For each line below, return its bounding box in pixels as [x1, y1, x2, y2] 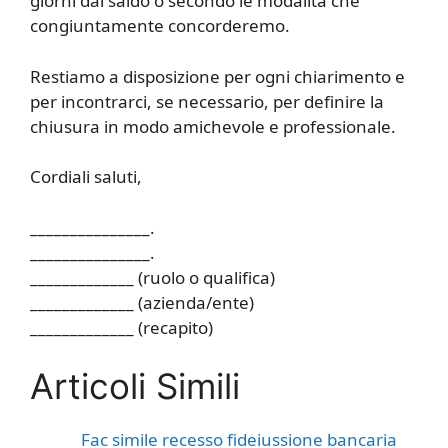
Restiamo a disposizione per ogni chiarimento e [30, 64, 405, 88]
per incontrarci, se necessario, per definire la [30, 89, 384, 113]
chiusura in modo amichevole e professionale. [30, 114, 396, 138]
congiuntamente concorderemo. [30, 14, 290, 38]
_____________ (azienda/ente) [30, 290, 254, 314]
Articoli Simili [30, 365, 240, 408]
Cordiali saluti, [30, 165, 142, 189]
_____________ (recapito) [30, 315, 213, 339]
